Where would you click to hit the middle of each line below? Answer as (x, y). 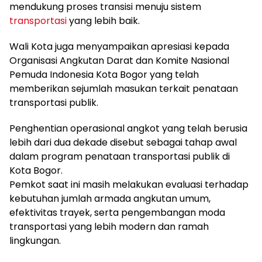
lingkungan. (35, 241)
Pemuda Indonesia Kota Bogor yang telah (104, 75)
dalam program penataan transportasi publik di (120, 156)
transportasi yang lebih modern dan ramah (109, 227)
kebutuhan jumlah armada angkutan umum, (110, 199)
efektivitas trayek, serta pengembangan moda (117, 213)
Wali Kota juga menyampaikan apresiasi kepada (119, 46)
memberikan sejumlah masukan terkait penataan (124, 89)
